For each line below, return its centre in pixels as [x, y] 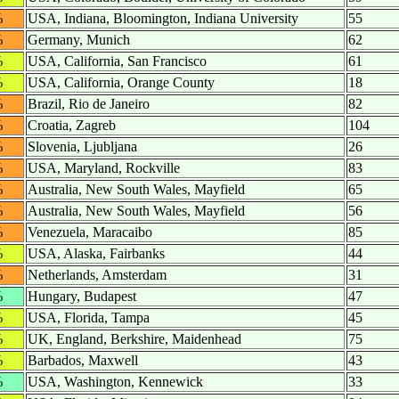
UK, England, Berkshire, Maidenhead [134, 339]
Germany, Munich [79, 40]
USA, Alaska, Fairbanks [96, 254]
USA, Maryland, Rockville [104, 168]
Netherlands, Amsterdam [97, 275]
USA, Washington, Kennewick [115, 382]
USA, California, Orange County [121, 83]
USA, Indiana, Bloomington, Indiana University [163, 19]
